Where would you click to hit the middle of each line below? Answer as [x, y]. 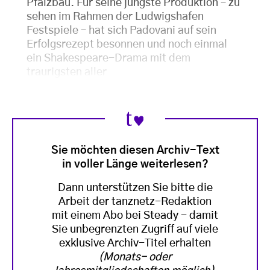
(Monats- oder [135, 257]
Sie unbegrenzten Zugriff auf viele [135, 229]
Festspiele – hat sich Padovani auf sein [121, 30]
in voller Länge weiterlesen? [135, 164]
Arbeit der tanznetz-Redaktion [135, 202]
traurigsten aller [67, 72]
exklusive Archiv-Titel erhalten [135, 243]
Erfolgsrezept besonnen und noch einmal [127, 44]
